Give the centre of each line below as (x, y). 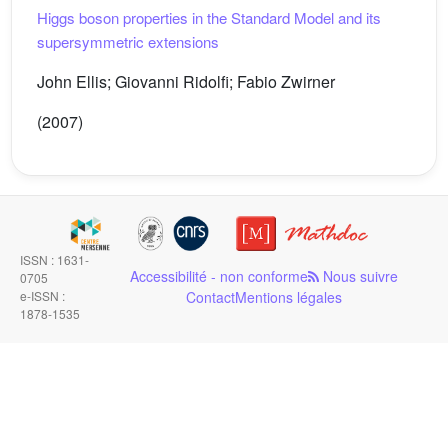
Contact (210, 297)
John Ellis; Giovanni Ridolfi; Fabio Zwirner (186, 81)
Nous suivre (358, 276)
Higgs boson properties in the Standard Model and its (209, 17)
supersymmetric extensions (128, 41)
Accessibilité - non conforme (218, 276)
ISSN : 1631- (54, 259)
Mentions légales (288, 297)
